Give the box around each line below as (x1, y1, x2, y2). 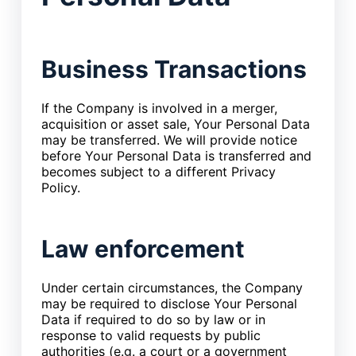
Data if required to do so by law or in (41, 311, 265, 327)
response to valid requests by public (41, 327, 261, 343)
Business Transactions (41, 54, 307, 83)
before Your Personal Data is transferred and (41, 147, 311, 164)
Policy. (41, 179, 80, 195)
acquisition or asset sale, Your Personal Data (41, 115, 310, 132)
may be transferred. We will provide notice (41, 131, 297, 148)
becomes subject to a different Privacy (41, 163, 276, 180)
